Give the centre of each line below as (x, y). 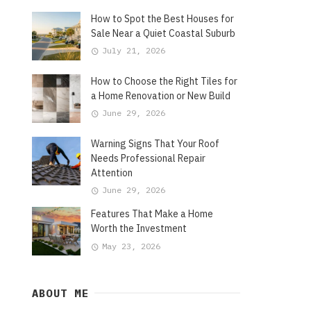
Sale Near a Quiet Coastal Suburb (163, 33)
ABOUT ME (60, 293)
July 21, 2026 (133, 51)
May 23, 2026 (131, 246)
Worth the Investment (139, 229)
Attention (112, 173)
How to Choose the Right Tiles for (164, 81)
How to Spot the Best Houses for (162, 18)
